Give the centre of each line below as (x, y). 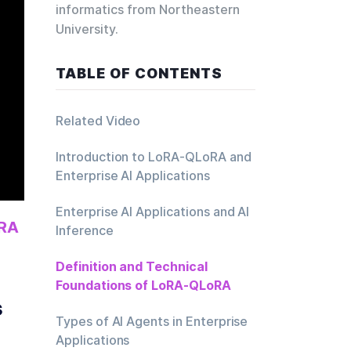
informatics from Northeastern (148, 9)
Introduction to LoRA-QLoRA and (154, 157)
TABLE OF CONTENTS (139, 73)
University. (87, 29)
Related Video (98, 121)
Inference (85, 230)
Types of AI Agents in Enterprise (152, 321)
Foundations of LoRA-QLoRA (143, 285)
